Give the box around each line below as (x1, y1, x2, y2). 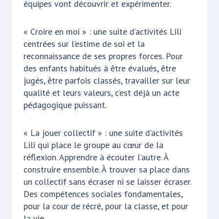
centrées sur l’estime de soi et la (23, 38, 145, 49)
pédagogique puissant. (23, 99, 107, 110)
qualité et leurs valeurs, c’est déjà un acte (23, 87, 179, 98)
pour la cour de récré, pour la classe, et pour (23, 200, 188, 212)
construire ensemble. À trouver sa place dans (23, 163, 190, 175)
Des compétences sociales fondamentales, (23, 188, 182, 199)
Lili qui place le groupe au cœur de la (23, 139, 163, 151)
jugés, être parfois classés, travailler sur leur (23, 74, 190, 86)
